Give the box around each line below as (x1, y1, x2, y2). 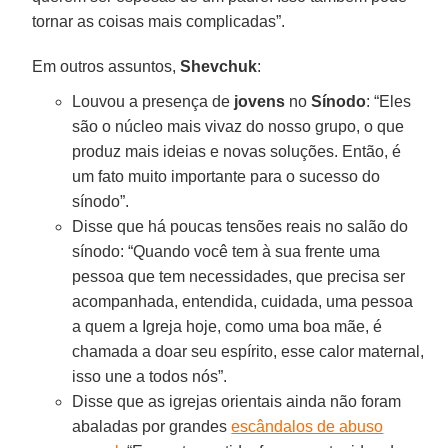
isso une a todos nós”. (72, 367, 228, 385)
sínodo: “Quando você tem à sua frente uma (72, 242, 381, 260)
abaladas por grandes (72, 417, 232, 435)
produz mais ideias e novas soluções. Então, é (72, 142, 402, 160)
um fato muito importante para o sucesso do (72, 167, 381, 185)
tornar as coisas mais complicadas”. (32, 12, 286, 30)
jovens (234, 92, 286, 110)
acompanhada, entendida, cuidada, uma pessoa (72, 292, 414, 310)
